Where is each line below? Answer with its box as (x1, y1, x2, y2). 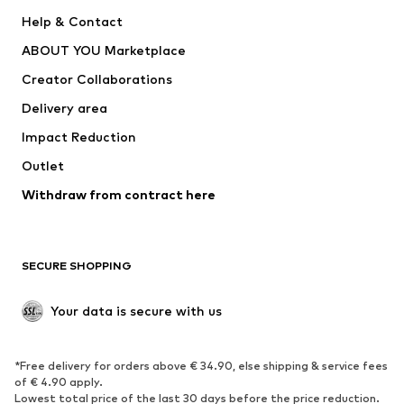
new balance (204, 21, 273, 35)
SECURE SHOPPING (22, 258, 132, 272)
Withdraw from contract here (22, 186, 216, 202)
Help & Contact (22, 13, 123, 29)
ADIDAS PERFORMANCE (22, 21, 152, 35)
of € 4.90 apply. (14, 374, 103, 389)
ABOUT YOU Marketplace (22, 41, 186, 58)
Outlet (22, 157, 64, 173)
